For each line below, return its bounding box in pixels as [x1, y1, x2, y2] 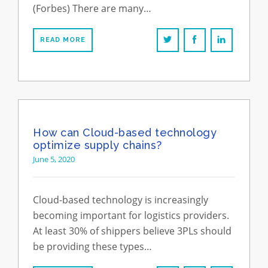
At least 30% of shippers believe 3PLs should [33, 224, 232, 237]
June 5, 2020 [33, 154, 75, 165]
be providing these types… [33, 240, 152, 253]
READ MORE [40, 36, 86, 44]
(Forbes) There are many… [33, 2, 151, 15]
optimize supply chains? [33, 139, 162, 151]
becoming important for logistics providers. [33, 209, 229, 222]
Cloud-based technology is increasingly [33, 193, 208, 206]
